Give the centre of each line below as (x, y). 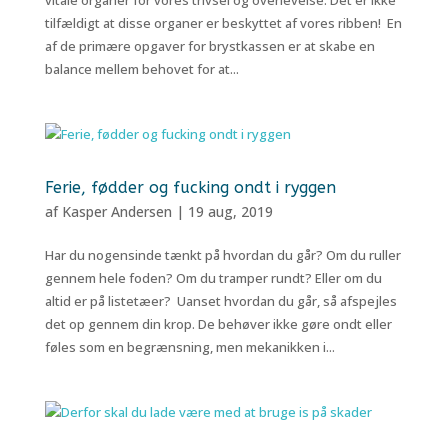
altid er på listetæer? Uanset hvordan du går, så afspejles (220, 301)
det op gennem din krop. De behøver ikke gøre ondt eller (218, 324)
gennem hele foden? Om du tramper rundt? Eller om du (213, 278)
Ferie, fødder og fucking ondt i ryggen (190, 187)
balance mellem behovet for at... (141, 69)
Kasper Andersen (116, 211)
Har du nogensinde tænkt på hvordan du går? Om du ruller (222, 255)
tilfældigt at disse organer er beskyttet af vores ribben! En (223, 23)
